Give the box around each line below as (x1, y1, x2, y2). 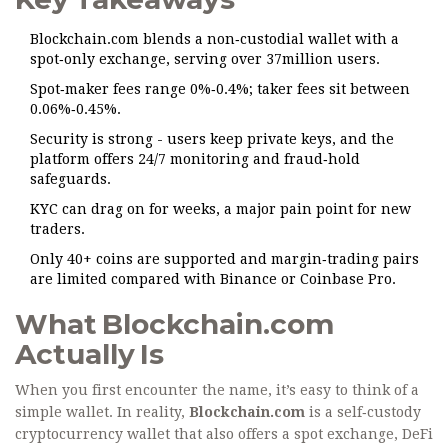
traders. (30, 221, 85, 238)
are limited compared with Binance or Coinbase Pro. (30, 271, 396, 288)
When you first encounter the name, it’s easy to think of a (15, 382, 419, 399)
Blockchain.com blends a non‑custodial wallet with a (30, 31, 399, 48)
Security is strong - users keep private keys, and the (30, 131, 394, 148)
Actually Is (15, 337, 164, 372)
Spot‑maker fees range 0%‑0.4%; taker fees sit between (30, 81, 410, 98)
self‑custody (337, 404, 421, 421)
